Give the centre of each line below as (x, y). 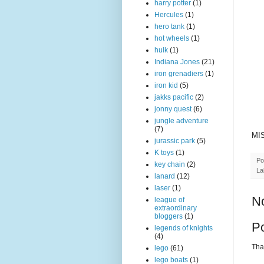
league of (169, 200)
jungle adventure (181, 121)
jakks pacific (174, 97)
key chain (170, 164)
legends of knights (184, 228)
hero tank (169, 27)
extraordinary (176, 208)
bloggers (169, 216)
